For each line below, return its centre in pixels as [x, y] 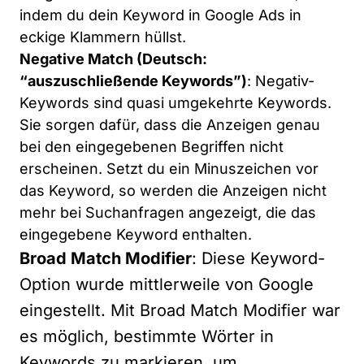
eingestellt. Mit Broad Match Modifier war [180, 310]
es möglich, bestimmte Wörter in [147, 336]
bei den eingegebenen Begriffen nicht [152, 147]
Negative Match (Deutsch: [113, 59]
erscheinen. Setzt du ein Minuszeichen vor [169, 169]
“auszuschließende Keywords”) [133, 81]
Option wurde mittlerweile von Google [167, 284]
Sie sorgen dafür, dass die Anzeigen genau [170, 125]
